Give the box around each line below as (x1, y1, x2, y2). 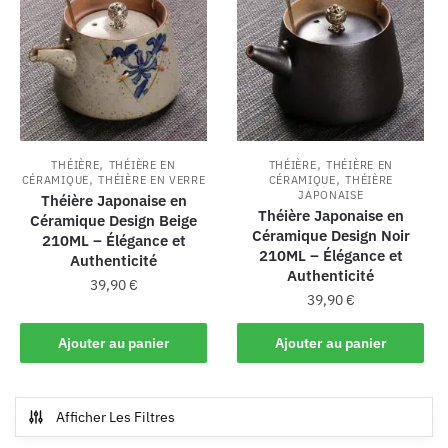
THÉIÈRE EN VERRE (98, 172, 206, 187)
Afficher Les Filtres (56, 407, 175, 426)
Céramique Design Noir (251, 225, 410, 245)
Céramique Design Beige (30, 210, 198, 230)
